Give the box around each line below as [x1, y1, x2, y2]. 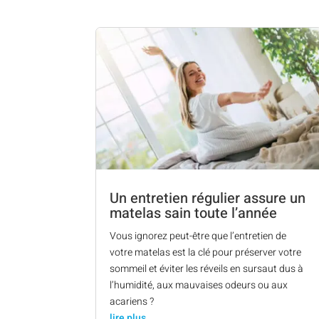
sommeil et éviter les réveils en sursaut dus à [110, 261, 304, 276]
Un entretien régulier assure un [110, 187, 306, 209]
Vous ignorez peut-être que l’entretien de [110, 228, 287, 244]
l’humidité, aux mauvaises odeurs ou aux [110, 277, 288, 293]
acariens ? [110, 293, 155, 309]
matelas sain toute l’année [110, 202, 278, 224]
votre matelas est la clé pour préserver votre [110, 244, 302, 260]
